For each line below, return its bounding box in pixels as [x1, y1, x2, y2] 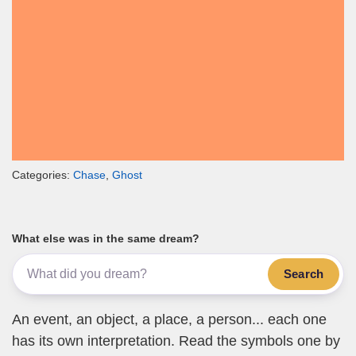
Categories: [12, 168, 73, 182]
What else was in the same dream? [12, 232, 199, 246]
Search [284, 266, 323, 281]
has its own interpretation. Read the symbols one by [12, 332, 340, 349]
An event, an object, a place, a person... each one [12, 311, 327, 327]
